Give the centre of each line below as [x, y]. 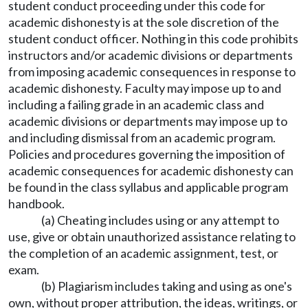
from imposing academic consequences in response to [152, 71]
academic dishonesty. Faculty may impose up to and [145, 88]
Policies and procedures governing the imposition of [147, 154]
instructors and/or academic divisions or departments [151, 55]
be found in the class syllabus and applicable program [148, 187]
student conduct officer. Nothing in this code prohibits [153, 38]
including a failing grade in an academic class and [136, 104]
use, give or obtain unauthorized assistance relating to [152, 236]
